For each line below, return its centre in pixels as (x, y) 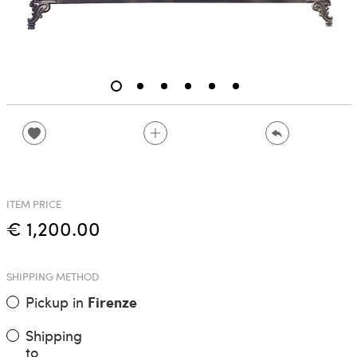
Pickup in (56, 302)
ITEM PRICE (33, 204)
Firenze (112, 302)
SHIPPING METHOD (52, 277)
